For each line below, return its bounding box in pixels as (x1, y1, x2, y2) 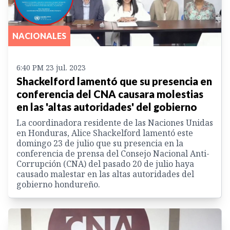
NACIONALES (12, 30, 66, 41)
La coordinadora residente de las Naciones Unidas (16, 117, 213, 128)
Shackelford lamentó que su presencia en (16, 74, 212, 87)
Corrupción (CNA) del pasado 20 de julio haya (16, 158, 194, 169)
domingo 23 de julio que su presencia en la (16, 137, 183, 149)
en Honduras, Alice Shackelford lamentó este (16, 127, 193, 139)
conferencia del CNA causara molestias (16, 87, 203, 100)
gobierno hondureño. (16, 178, 100, 190)
